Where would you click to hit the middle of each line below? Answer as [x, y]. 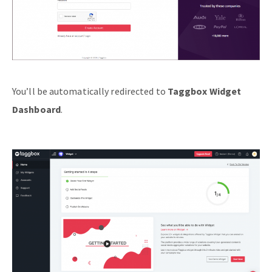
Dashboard [36, 110]
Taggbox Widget [204, 91]
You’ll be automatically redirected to [90, 91]
